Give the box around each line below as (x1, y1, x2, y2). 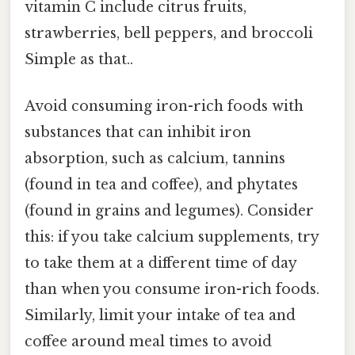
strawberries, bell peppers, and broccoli (25, 25, 313, 43)
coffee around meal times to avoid (25, 333, 272, 351)
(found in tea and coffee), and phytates (25, 176, 298, 194)
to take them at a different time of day (25, 254, 296, 273)
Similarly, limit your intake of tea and (25, 307, 296, 325)
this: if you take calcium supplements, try (25, 228, 319, 246)
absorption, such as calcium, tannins (25, 150, 285, 168)
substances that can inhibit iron (25, 124, 251, 142)
